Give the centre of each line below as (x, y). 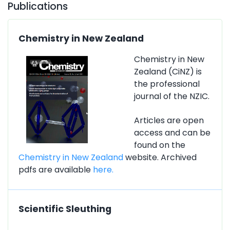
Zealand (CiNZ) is (168, 71)
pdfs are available (56, 169)
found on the (160, 145)
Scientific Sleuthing (65, 209)
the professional (167, 84)
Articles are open (169, 120)
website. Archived (160, 157)
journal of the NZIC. (172, 96)
